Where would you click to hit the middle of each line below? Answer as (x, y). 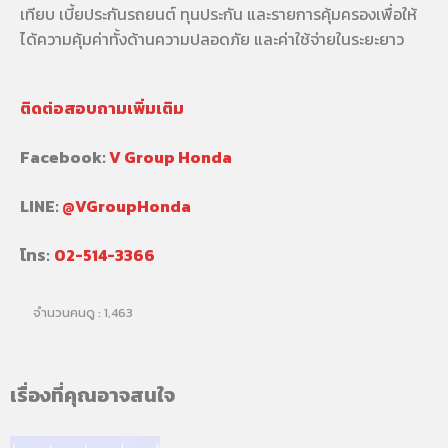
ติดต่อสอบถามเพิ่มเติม (102, 107)
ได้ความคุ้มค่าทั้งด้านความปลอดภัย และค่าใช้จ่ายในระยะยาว (212, 38)
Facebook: (64, 156)
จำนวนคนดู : (67, 312)
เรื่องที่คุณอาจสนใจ (92, 394)
